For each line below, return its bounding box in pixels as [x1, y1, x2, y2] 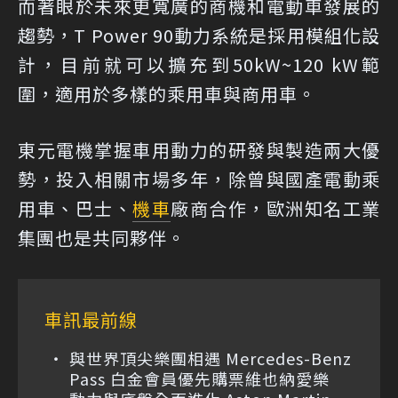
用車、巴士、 [18, 195, 132, 222]
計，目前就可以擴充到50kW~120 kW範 [18, 52, 380, 78]
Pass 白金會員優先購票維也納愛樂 [69, 367, 330, 391]
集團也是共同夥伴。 [18, 225, 186, 251]
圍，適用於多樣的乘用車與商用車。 [18, 81, 316, 107]
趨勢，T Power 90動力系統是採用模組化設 [18, 22, 380, 49]
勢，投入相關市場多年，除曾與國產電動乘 [18, 166, 380, 193]
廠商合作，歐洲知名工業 [171, 195, 380, 222]
